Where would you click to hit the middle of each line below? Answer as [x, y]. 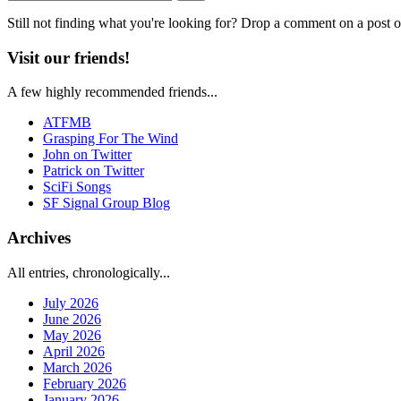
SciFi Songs [77, 187]
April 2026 [74, 351]
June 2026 [72, 319]
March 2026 [77, 367]
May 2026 [72, 335]
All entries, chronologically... [89, 272]
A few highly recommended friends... [112, 92]
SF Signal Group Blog [107, 203]
